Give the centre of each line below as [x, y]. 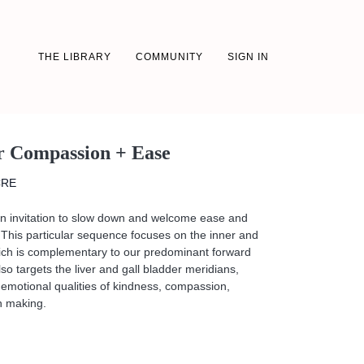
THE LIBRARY [75, 57]
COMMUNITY [169, 57]
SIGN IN [248, 57]
